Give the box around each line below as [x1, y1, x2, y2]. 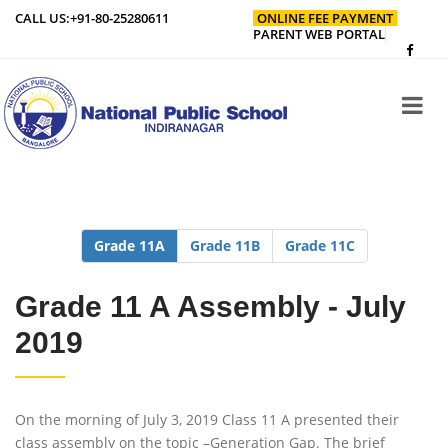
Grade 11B [189, 236, 260, 255]
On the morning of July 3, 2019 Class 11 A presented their [15, 410, 399, 429]
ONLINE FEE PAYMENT [257, 9, 394, 27]
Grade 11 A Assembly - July [15, 290, 406, 323]
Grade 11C [284, 236, 355, 255]
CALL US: [15, 9, 70, 27]
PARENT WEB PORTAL [253, 25, 386, 43]
